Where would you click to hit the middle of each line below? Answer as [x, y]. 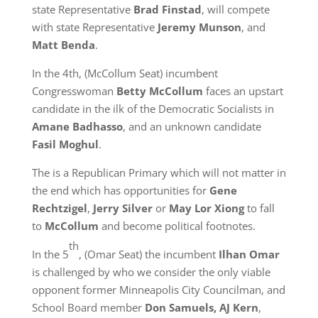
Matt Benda [63, 45]
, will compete [235, 9]
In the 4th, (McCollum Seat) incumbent [125, 73]
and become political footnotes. [178, 226]
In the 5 [50, 254]
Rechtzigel [59, 208]
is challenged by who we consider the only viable [151, 272]
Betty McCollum [159, 91]
